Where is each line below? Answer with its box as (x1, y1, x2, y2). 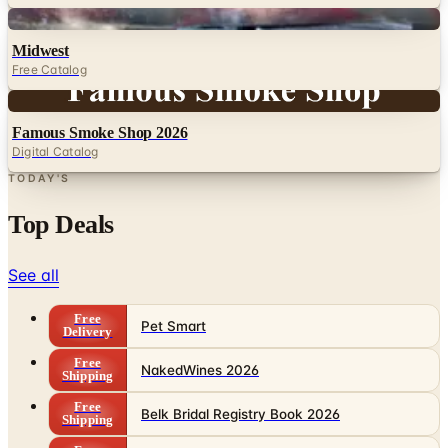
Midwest (12, 42, 69, 60)
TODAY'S (8, 172, 71, 186)
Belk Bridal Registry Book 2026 (141, 406, 340, 423)
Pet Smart (141, 318, 206, 335)
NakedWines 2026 (141, 362, 259, 379)
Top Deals (8, 210, 114, 240)
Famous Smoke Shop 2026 (12, 124, 188, 142)
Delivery (62, 325, 113, 340)
